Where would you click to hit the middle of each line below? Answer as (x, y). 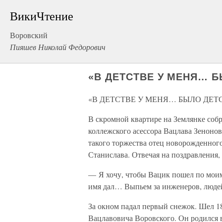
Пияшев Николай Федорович (58, 47)
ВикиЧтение (42, 16)
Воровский (29, 35)
